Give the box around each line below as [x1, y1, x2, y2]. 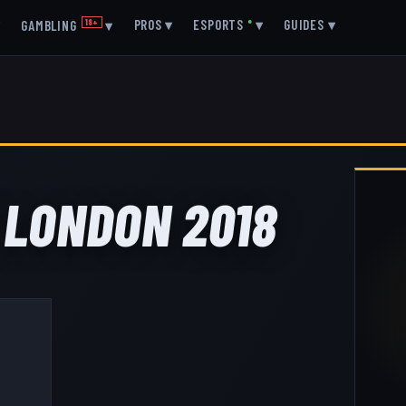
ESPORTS [193, 15, 244, 33]
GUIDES [284, 15, 324, 33]
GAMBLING [21, 16, 77, 34]
